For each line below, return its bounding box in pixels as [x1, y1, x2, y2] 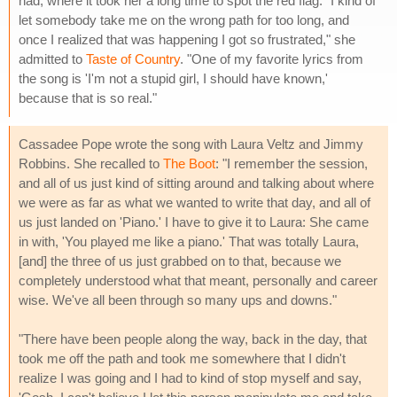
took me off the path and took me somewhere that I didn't [19, 350, 346, 366]
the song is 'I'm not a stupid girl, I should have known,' [19, 70, 328, 86]
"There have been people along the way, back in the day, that [19, 331, 367, 346]
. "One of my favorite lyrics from [180, 51, 363, 66]
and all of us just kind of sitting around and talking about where [19, 175, 374, 191]
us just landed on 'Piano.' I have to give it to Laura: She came [19, 214, 369, 230]
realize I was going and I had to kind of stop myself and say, [19, 370, 362, 385]
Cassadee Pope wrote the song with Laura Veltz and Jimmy [19, 136, 363, 152]
